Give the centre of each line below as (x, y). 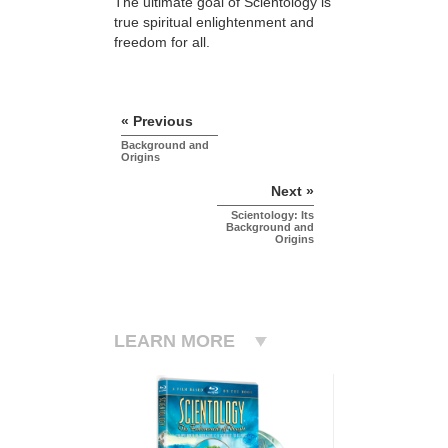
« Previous (157, 120)
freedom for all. (162, 42)
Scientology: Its (272, 214)
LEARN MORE (174, 340)
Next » (292, 190)
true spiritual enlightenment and (214, 22)
